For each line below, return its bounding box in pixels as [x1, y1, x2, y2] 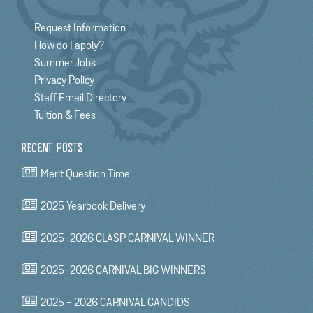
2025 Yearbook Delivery [41, 199, 145, 214]
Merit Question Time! [41, 167, 132, 182]
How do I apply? [34, 38, 104, 53]
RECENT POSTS [22, 143, 83, 156]
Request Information [34, 21, 126, 36]
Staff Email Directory [34, 91, 126, 105]
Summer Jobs [34, 56, 96, 71]
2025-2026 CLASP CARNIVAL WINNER [41, 231, 214, 246]
